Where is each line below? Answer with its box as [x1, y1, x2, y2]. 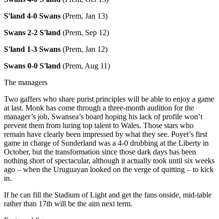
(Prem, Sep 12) [61, 28, 109, 37]
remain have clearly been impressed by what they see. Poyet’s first [4, 130, 207, 138]
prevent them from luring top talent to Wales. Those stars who [4, 121, 194, 130]
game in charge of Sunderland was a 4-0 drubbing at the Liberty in [4, 138, 209, 147]
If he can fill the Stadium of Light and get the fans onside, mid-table [4, 190, 212, 199]
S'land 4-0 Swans [4, 11, 61, 20]
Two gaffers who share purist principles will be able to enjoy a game [4, 94, 214, 103]
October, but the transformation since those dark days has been [4, 147, 196, 156]
